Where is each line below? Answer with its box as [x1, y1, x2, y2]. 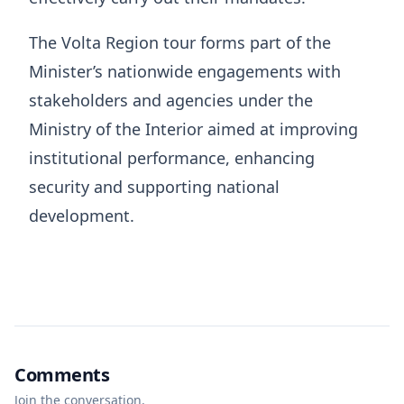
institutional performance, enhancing [29, 147, 315, 170]
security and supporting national [29, 176, 280, 198]
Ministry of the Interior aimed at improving [29, 118, 358, 141]
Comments [14, 363, 109, 388]
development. [29, 205, 134, 227]
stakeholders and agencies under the [29, 89, 313, 112]
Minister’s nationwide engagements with [29, 60, 341, 83]
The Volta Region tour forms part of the [29, 32, 331, 54]
